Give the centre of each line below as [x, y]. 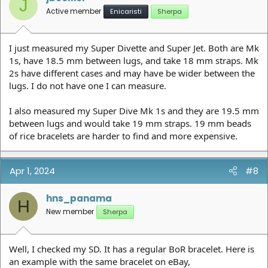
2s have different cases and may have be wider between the [132, 73]
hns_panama [79, 199]
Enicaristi [126, 11]
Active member [74, 11]
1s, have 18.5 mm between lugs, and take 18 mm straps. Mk [134, 61]
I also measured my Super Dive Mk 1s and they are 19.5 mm [134, 111]
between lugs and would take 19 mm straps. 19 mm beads [130, 124]
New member [70, 212]
